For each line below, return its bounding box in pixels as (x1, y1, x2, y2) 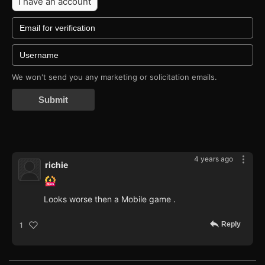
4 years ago (194, 154, 233, 164)
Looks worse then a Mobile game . (44, 194, 176, 205)
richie (45, 160, 68, 170)
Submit (38, 95, 68, 105)
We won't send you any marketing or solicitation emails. (12, 72, 217, 82)
